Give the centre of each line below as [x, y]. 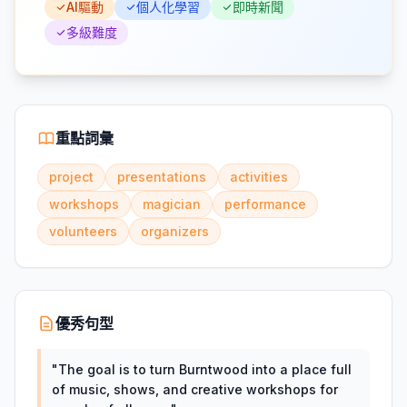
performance [265, 204]
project [71, 177]
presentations [162, 177]
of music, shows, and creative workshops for [195, 389]
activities [259, 177]
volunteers [83, 231]
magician [172, 204]
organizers [175, 231]
